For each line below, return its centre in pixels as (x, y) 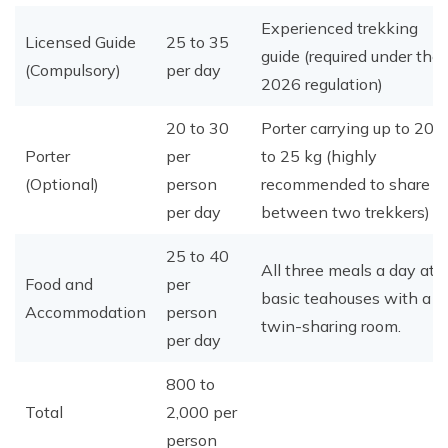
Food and (59, 284)
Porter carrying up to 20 (347, 128)
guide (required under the (351, 56)
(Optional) (62, 184)
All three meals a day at (348, 270)
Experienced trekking (339, 28)
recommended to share (345, 184)
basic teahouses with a (346, 298)
